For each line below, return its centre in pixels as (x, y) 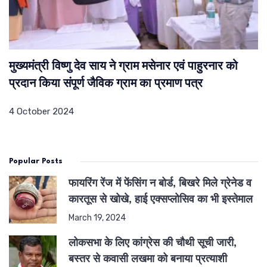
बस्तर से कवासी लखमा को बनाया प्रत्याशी (148, 260)
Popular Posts (36, 162)
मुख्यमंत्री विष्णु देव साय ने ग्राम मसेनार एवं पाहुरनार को (123, 67)
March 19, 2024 (97, 218)
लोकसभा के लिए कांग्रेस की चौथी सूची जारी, (153, 244)
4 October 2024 (41, 112)
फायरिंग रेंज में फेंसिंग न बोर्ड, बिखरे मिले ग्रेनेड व (160, 184)
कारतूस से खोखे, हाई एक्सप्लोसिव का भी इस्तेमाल (161, 200)
